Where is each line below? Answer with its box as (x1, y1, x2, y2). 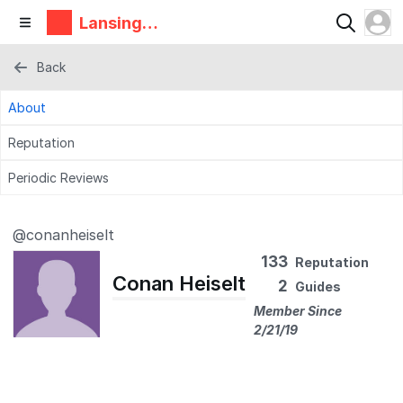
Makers (79, 31, 139, 51)
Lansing (79, 13, 142, 32)
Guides (295, 279, 341, 294)
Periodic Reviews (8, 170, 109, 185)
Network (79, 50, 148, 70)
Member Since (254, 303, 342, 318)
